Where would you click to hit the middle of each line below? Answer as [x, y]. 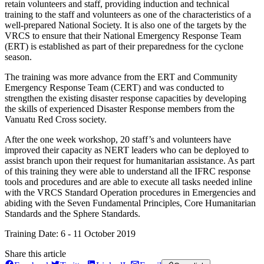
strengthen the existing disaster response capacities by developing [126, 98]
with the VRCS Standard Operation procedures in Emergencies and [130, 192]
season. [18, 57]
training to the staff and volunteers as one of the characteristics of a [128, 14]
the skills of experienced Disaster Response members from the [120, 108]
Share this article [35, 253]
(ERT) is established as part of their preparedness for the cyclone [124, 46]
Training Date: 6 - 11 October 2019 [70, 233]
